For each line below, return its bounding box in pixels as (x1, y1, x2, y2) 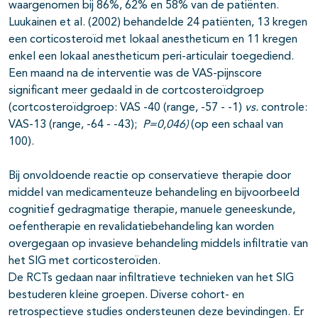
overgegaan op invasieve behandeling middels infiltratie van (9, 238, 308, 251)
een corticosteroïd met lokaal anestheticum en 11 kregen (9, 34, 297, 46)
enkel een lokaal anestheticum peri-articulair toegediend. (9, 51, 294, 63)
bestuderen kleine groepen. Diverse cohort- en (9, 290, 244, 302)
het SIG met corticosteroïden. (9, 256, 160, 268)
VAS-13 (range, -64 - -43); (9, 119, 143, 131)
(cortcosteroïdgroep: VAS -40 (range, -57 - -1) (9, 102, 245, 114)
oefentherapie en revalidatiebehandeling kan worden (9, 221, 274, 234)
